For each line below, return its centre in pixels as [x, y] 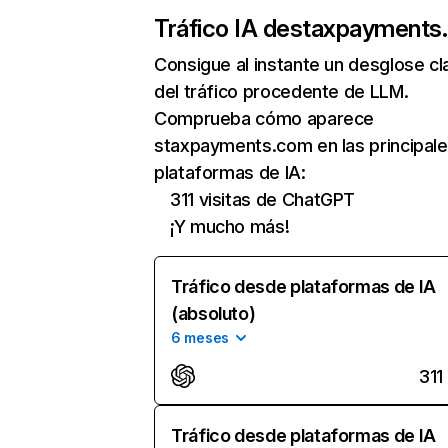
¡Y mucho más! [230, 226]
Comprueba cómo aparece [264, 118]
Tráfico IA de [222, 28]
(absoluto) [213, 313]
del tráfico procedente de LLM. [281, 91]
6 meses [200, 337]
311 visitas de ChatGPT [263, 199]
